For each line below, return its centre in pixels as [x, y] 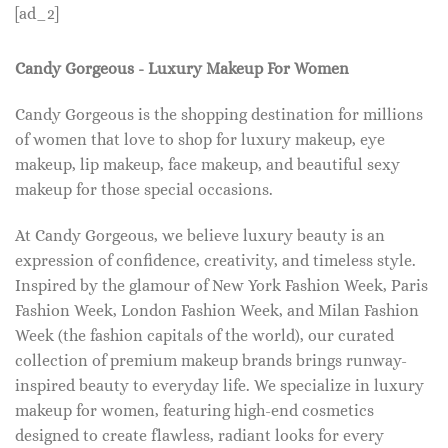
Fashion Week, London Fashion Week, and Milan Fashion [217, 310]
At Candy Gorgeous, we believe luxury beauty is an [200, 235]
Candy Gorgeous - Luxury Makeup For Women [182, 69]
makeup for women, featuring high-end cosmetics [194, 410]
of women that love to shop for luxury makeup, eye [200, 139]
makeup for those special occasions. [144, 189]
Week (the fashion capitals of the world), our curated [204, 335]
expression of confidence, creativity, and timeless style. [215, 260]
